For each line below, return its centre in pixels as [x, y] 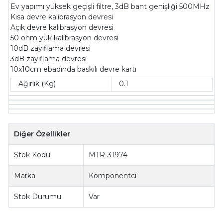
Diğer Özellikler [42, 134]
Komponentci [113, 175]
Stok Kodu [32, 155]
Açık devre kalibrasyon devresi [62, 28]
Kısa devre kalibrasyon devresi [62, 17]
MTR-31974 [108, 155]
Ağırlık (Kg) [37, 84]
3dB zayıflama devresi [49, 59]
